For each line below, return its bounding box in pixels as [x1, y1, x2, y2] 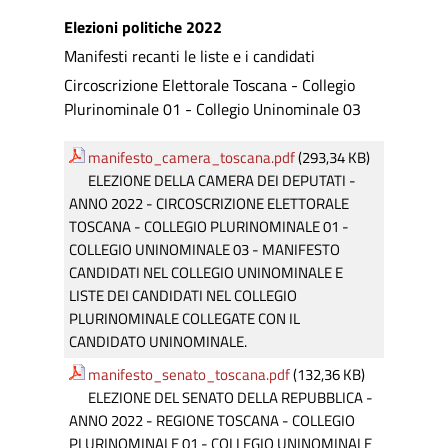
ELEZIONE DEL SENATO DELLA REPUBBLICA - [88, 386, 373, 409]
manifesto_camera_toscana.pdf [88, 146, 295, 169]
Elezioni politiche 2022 [64, 15, 222, 39]
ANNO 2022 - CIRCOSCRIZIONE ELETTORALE [69, 192, 349, 215]
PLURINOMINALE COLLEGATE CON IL [69, 307, 300, 330]
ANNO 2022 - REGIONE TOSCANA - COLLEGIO [69, 409, 355, 432]
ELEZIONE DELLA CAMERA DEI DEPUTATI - [88, 169, 356, 192]
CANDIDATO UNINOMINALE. [69, 330, 247, 353]
